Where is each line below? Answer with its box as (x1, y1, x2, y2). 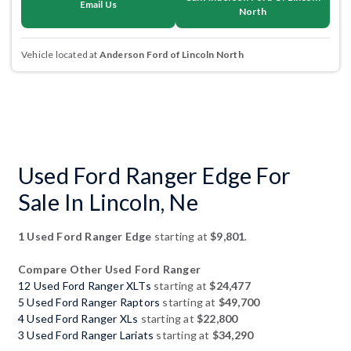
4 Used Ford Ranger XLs (18, 311, 139, 325)
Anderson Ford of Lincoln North (99, 48, 244, 60)
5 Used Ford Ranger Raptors (18, 295, 161, 309)
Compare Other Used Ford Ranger (18, 262, 201, 276)
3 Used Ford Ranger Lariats (18, 327, 154, 342)
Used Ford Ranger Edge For (18, 161, 291, 189)
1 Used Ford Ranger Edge (18, 229, 152, 243)
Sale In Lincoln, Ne (18, 188, 198, 215)
